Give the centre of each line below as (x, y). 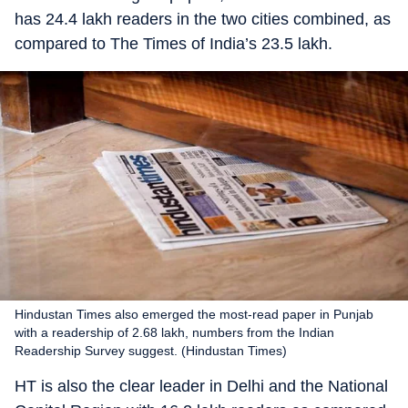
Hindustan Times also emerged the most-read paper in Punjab (194, 314)
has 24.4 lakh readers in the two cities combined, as (203, 19)
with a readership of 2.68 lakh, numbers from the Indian (174, 332)
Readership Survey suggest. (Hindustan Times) (151, 350)
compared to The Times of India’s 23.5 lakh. (173, 44)
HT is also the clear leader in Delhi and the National (201, 386)
